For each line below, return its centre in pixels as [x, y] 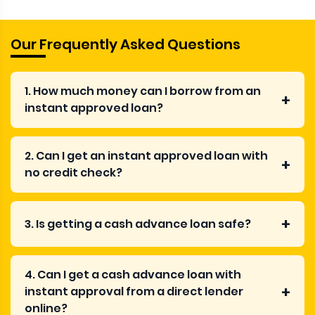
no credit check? [73, 173]
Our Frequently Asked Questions [126, 45]
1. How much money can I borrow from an [143, 91]
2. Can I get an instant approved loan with [146, 156]
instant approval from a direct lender [134, 292]
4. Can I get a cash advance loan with [133, 275]
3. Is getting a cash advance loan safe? [138, 224]
